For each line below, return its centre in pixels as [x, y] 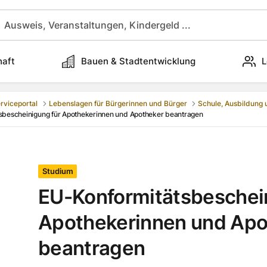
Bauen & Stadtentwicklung [138, 61]
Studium [58, 171]
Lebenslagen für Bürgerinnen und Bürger [118, 104]
